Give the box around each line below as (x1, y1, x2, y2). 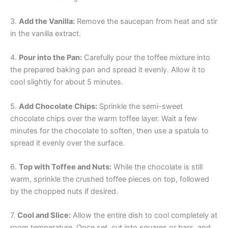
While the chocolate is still (111, 162, 203, 172)
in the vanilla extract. (10, 28, 81, 38)
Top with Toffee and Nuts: (19, 162, 111, 172)
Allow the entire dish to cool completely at (71, 211, 217, 220)
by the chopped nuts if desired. (10, 186, 118, 196)
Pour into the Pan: (19, 53, 82, 63)
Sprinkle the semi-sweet (97, 101, 183, 111)
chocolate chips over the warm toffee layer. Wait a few (10, 113, 197, 123)
